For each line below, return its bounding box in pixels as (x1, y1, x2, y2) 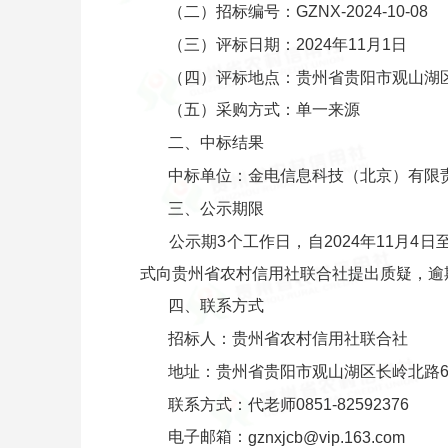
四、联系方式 (167, 297, 264, 315)
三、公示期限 (167, 199, 264, 217)
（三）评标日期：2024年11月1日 (167, 35, 407, 53)
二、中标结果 (167, 134, 264, 152)
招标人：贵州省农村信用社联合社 (167, 330, 408, 348)
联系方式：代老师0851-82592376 (167, 395, 409, 413)
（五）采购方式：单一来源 (167, 101, 360, 119)
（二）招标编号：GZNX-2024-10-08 (167, 3, 428, 21)
